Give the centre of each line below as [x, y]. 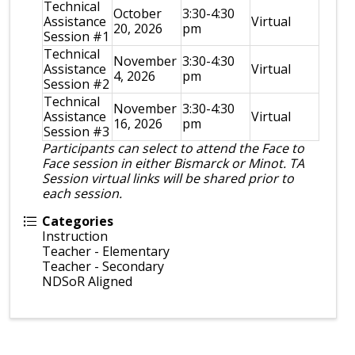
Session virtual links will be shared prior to [168, 178]
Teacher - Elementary [106, 251]
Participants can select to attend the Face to [174, 148]
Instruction [75, 236]
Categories [78, 221]
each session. [82, 193]
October [138, 13]
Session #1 [77, 36]
